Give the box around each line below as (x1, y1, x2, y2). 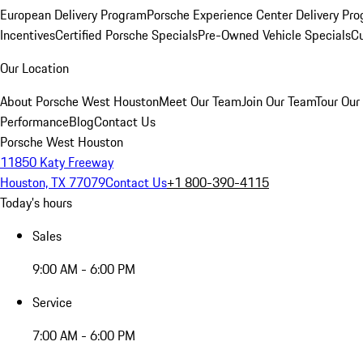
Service (32, 293, 72, 312)
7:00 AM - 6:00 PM (32, 326, 135, 345)
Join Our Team (241, 92, 315, 111)
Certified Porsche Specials (55, 25, 198, 45)
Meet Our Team (159, 92, 241, 111)
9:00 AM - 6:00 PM (32, 259, 135, 279)
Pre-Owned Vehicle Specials (198, 25, 351, 45)
